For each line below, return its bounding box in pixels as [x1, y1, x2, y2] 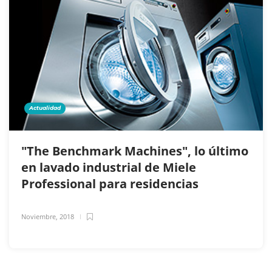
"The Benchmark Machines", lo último [21, 142, 248, 159]
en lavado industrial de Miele [21, 158, 196, 175]
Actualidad [29, 104, 61, 111]
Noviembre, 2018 [21, 211, 74, 221]
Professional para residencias [21, 175, 202, 192]
